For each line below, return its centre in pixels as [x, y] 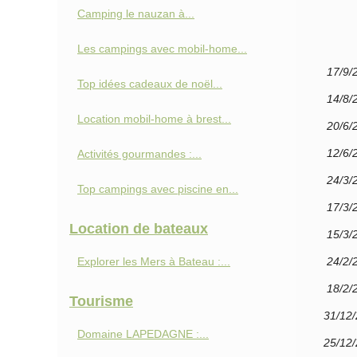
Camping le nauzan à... [136, 14]
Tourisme [101, 301]
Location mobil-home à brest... [154, 119]
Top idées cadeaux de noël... [150, 84]
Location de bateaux [139, 229]
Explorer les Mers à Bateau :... [154, 261]
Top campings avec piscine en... [158, 189]
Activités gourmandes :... [139, 154]
